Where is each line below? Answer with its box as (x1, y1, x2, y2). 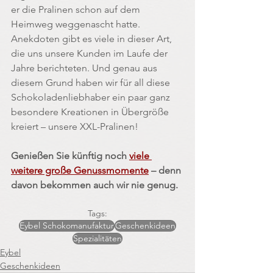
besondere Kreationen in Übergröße (11, 106, 171, 118)
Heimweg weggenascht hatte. (11, 18, 143, 30)
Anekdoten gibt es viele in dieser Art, (11, 33, 174, 45)
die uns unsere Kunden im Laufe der (11, 48, 170, 60)
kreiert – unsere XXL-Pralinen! (11, 121, 138, 133)
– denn (149, 165, 183, 177)
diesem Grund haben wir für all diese (11, 77, 172, 89)
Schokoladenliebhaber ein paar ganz (11, 91, 172, 104)
